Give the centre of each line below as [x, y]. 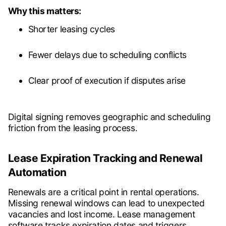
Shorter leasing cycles [71, 29]
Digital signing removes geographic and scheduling [109, 117]
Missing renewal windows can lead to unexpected [106, 203]
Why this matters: [44, 11]
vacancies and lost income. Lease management [101, 214]
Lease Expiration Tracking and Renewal [105, 158]
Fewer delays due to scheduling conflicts [107, 55]
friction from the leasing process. [73, 128]
